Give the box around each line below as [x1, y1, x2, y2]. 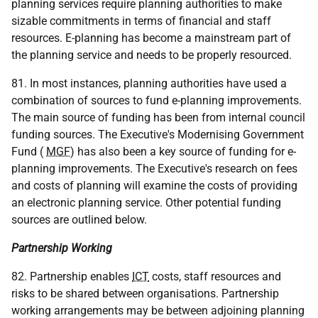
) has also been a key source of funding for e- [70, 145, 296, 158]
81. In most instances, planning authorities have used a [11, 77, 287, 90]
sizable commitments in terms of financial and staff [11, 14, 271, 28]
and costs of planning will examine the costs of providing [11, 179, 297, 192]
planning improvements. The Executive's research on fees [11, 162, 297, 175]
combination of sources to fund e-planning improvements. [11, 94, 302, 107]
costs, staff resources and [149, 270, 281, 283]
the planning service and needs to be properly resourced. [11, 48, 292, 62]
